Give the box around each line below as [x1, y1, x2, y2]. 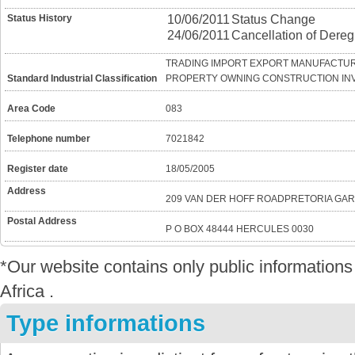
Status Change [231, 13, 315, 26]
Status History [7, 13, 72, 24]
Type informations [6, 310, 205, 336]
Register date [7, 163, 68, 174]
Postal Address [7, 216, 77, 227]
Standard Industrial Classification [7, 73, 157, 84]
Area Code [7, 103, 55, 114]
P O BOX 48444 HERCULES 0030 [166, 223, 314, 235]
